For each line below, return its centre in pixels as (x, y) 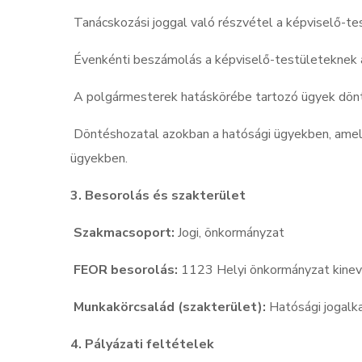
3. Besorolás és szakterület (158, 196)
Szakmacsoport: (124, 233)
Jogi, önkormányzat (233, 233)
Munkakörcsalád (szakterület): (170, 307)
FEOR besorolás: (126, 270)
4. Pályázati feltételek (142, 345)
